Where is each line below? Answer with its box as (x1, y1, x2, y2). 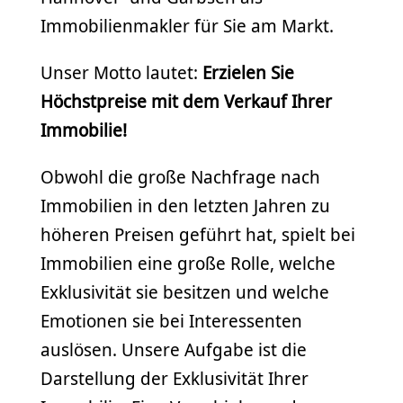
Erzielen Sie (202, 60, 294, 85)
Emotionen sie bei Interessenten (40, 309, 302, 333)
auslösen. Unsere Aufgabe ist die (40, 337, 307, 362)
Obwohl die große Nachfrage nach (40, 165, 320, 189)
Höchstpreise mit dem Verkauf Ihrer (40, 89, 332, 113)
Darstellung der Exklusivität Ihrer (40, 366, 309, 390)
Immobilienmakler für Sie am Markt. (40, 13, 334, 38)
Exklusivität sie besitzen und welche (40, 280, 329, 304)
